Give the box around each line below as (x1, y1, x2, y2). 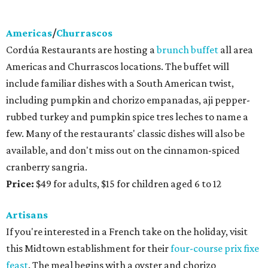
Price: (6, 178, 34, 190)
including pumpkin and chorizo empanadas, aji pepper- (6, 94, 250, 106)
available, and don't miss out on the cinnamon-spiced (6, 144, 240, 157)
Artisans (6, 209, 48, 221)
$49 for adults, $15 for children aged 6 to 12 (34, 178, 221, 190)
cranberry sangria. (6, 161, 87, 173)
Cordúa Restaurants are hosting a (6, 44, 157, 56)
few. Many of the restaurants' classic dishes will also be (6, 127, 245, 140)
